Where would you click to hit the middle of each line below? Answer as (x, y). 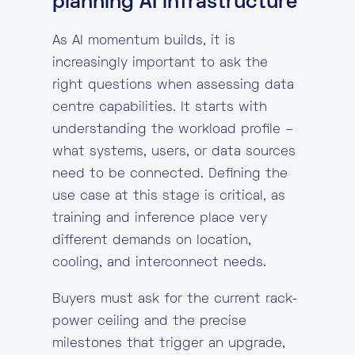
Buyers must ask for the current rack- (175, 300)
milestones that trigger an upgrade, (169, 344)
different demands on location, (152, 241)
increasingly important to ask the (160, 63)
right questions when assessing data (173, 86)
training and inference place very (160, 219)
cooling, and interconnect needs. (159, 263)
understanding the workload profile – (173, 130)
